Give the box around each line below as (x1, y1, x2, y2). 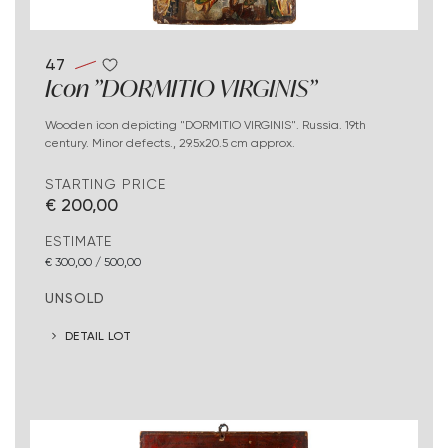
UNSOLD (45, 288, 105, 306)
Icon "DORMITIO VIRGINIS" (45, 71, 317, 104)
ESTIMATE (45, 232, 112, 249)
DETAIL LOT (65, 328, 132, 344)
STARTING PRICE (45, 175, 166, 192)
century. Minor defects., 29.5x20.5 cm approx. (45, 134, 295, 150)
